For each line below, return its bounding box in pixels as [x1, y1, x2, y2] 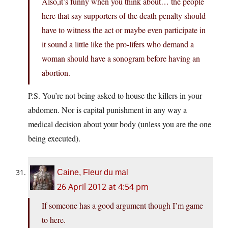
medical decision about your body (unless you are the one [28, 119, 211, 130]
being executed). [28, 133, 80, 144]
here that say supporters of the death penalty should [42, 10, 206, 21]
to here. [42, 214, 66, 225]
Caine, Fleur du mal [57, 168, 128, 177]
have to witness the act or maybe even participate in [42, 24, 206, 36]
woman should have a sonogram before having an [42, 53, 200, 64]
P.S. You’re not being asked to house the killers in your [28, 90, 202, 101]
